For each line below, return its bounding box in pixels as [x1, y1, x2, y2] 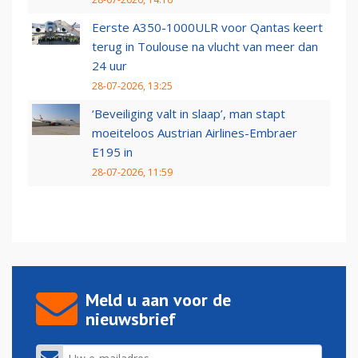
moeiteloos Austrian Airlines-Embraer [92, 125, 297, 141]
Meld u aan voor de [86, 288, 231, 312]
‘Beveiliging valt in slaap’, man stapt [92, 105, 285, 122]
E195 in [92, 144, 133, 161]
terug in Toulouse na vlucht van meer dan [92, 38, 318, 55]
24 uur [92, 58, 127, 74]
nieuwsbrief [86, 308, 176, 331]
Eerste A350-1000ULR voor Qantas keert [92, 19, 323, 36]
